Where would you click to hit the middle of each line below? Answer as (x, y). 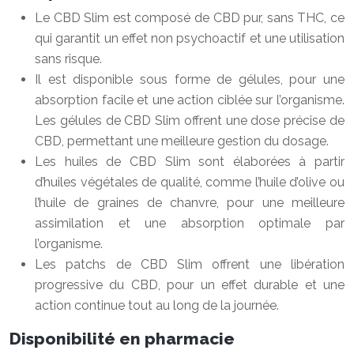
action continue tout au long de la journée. (157, 305)
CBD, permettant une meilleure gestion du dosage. (182, 141)
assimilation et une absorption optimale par (190, 223)
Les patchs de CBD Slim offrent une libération (190, 264)
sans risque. (68, 59)
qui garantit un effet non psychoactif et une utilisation (190, 38)
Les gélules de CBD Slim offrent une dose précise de (190, 121)
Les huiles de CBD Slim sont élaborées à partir (190, 162)
